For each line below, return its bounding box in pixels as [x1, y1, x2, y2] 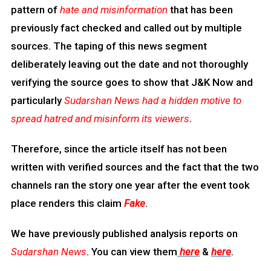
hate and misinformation [59, 4, 168, 16]
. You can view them [86, 246, 177, 258]
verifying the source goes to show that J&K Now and [10, 76, 253, 89]
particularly [10, 94, 64, 107]
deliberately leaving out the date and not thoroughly [10, 58, 248, 71]
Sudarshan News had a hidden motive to [64, 94, 241, 107]
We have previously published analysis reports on [10, 227, 238, 240]
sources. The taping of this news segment [10, 40, 207, 53]
